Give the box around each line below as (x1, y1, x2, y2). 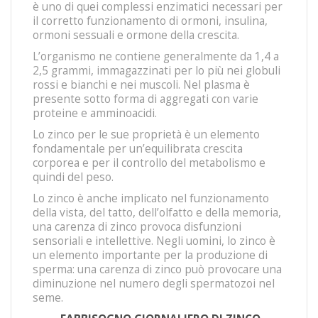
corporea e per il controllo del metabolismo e (33, 155, 265, 170)
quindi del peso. (33, 170, 114, 185)
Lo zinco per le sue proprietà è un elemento (33, 127, 260, 142)
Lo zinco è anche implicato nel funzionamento (33, 191, 269, 206)
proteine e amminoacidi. (33, 106, 157, 121)
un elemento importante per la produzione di (33, 248, 268, 263)
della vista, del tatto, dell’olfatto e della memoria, (33, 205, 281, 220)
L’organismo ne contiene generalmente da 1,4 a (33, 49, 279, 64)
